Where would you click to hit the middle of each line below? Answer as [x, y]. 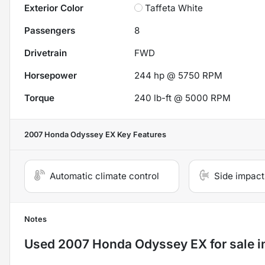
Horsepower [51, 76]
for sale [231, 244]
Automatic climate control [104, 176]
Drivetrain [46, 53]
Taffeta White [174, 8]
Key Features [141, 135]
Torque [39, 98]
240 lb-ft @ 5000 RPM [183, 98]
